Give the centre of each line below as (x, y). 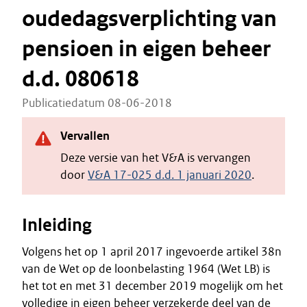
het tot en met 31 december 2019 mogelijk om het (152, 286)
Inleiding (57, 225)
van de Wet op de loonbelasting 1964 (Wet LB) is (146, 269)
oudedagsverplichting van (149, 19)
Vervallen (85, 136)
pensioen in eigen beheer (146, 49)
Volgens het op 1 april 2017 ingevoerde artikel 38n (152, 251)
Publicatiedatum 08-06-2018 (97, 103)
